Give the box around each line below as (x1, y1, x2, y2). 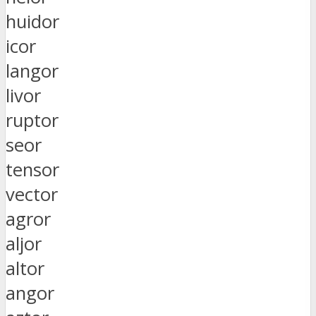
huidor (6, 8, 59, 34)
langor (6, 58, 59, 83)
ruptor (6, 107, 59, 133)
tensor (6, 157, 59, 182)
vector (6, 181, 58, 207)
